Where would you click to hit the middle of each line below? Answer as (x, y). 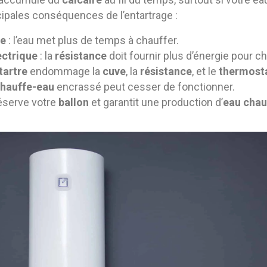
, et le (205, 71)
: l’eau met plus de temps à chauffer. (92, 40)
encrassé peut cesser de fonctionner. (145, 86)
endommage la (65, 71)
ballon (74, 102)
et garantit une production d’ (156, 102)
